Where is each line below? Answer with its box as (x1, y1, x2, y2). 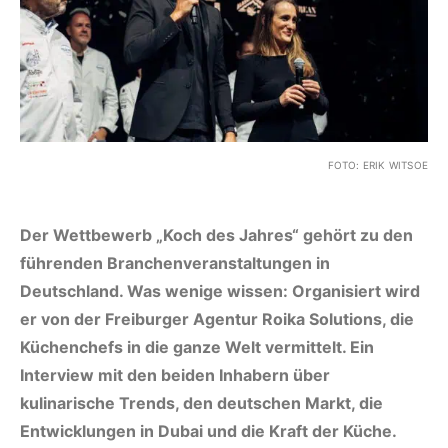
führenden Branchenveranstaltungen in (20, 252, 330, 273)
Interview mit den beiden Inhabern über (20, 364, 330, 385)
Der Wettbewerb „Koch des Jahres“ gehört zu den (20, 224, 413, 245)
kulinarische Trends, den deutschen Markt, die (20, 392, 383, 413)
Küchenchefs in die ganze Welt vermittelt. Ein (20, 336, 374, 357)
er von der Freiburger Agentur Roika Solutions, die (20, 308, 414, 329)
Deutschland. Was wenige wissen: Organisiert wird (20, 280, 420, 301)
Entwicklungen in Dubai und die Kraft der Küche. (20, 420, 397, 441)
